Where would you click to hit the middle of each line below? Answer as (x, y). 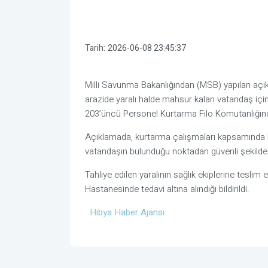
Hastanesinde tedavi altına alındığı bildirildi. (167, 189)
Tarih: (95, 48)
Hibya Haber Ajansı (127, 213)
